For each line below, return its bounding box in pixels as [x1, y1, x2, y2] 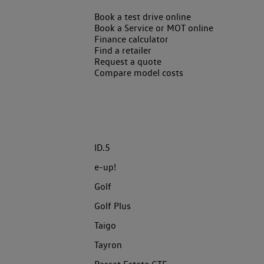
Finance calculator [94, 33, 169, 45]
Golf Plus [94, 200, 131, 212]
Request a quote [94, 55, 161, 67]
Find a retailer [94, 44, 151, 56]
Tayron [94, 239, 122, 250]
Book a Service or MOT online [94, 22, 213, 34]
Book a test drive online [94, 11, 191, 22]
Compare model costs [94, 67, 183, 78]
